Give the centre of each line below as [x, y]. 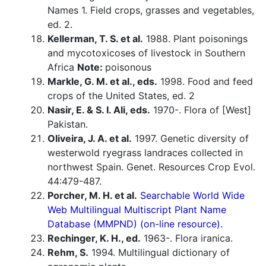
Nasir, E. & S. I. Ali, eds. [99, 110]
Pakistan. [68, 124]
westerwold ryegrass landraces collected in [145, 153]
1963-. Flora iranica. [187, 238]
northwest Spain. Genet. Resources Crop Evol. [151, 167]
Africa [62, 67]
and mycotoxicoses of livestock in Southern [146, 53]
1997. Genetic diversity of [190, 139]
